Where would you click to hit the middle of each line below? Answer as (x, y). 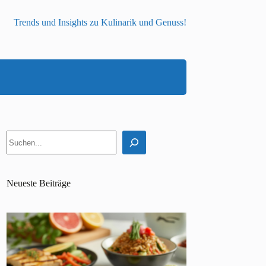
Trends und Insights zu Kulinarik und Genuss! (100, 22)
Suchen (20, 135)
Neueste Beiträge (39, 183)
